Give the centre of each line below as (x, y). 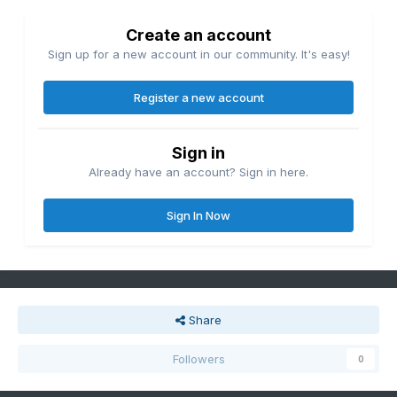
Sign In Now (198, 216)
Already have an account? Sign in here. (198, 172)
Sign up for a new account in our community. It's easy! (198, 54)
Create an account (198, 35)
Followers (198, 359)
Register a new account (198, 98)
